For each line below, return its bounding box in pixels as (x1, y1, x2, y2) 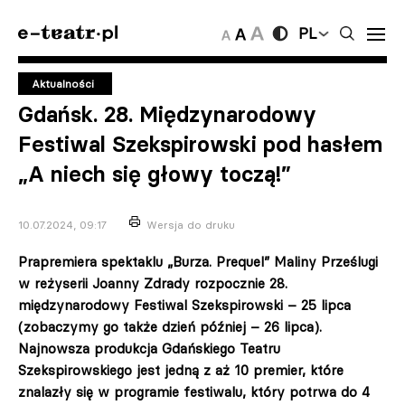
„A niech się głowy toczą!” (18, 161, 291, 187)
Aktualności (32, 77, 94, 90)
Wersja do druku (146, 218, 235, 231)
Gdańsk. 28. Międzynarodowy (18, 101, 316, 127)
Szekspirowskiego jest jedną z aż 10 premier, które (18, 362, 344, 379)
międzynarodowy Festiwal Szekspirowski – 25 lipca (18, 297, 351, 314)
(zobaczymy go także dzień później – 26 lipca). (18, 318, 322, 335)
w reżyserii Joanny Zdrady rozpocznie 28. (18, 275, 287, 292)
